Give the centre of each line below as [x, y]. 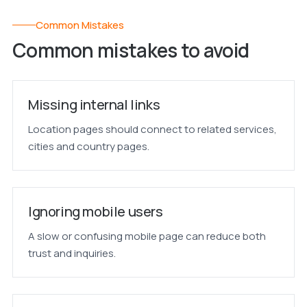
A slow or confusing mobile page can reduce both [147, 236]
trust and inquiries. [72, 253]
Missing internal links [94, 105]
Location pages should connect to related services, [152, 129]
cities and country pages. [88, 146]
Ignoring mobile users [95, 211]
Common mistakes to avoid [131, 50]
